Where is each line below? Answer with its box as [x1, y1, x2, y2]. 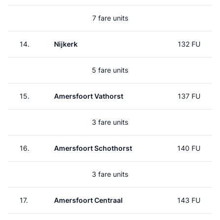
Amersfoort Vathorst [54, 92, 123, 100]
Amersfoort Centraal [54, 196, 123, 204]
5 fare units [92, 66, 128, 74]
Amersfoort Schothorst [54, 144, 132, 152]
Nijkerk [54, 40, 78, 48]
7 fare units [92, 14, 128, 22]
